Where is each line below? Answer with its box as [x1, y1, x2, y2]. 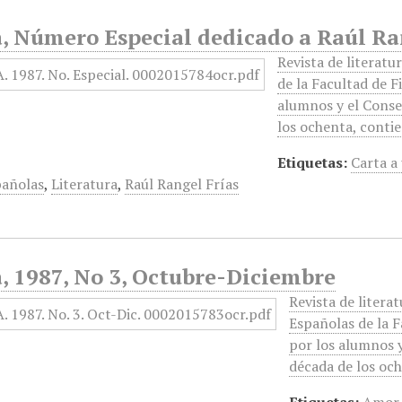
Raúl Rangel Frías [125, 174, 240, 194]
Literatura [51, 174, 118, 194]
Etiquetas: [277, 153, 348, 172]
